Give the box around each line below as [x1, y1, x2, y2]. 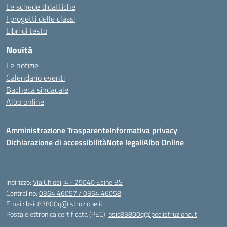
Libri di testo [6, 25, 47, 37]
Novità [6, 43, 32, 57]
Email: [6, 198, 26, 209]
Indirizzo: [6, 177, 33, 187]
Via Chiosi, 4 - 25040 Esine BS [33, 177, 123, 187]
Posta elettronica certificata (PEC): [6, 209, 108, 219]
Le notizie [6, 59, 39, 71]
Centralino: [6, 187, 39, 198]
